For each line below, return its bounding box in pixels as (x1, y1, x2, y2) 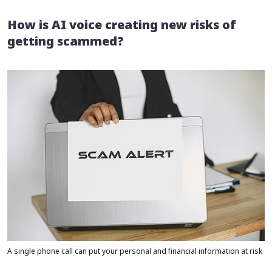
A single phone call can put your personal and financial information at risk (7, 248, 262, 257)
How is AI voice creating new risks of (7, 19, 236, 34)
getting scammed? (7, 35, 124, 50)
